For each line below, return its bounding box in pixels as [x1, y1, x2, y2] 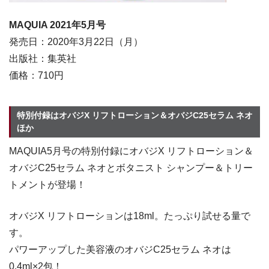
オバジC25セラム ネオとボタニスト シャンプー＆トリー [9, 163, 253, 174]
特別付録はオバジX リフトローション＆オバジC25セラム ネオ [17, 110, 253, 120]
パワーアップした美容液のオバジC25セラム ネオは [9, 244, 231, 255]
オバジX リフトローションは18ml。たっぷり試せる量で [9, 211, 250, 222]
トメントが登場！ [9, 180, 86, 190]
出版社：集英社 [9, 53, 76, 64]
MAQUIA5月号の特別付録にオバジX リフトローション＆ [9, 146, 253, 157]
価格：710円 [9, 70, 64, 81]
